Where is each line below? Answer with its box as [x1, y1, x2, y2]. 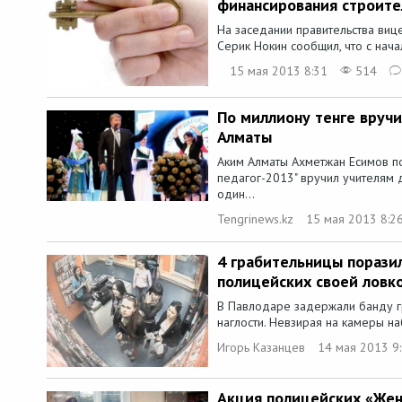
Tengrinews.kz [217, 211, 293, 228]
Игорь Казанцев [217, 339, 305, 356]
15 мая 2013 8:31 [230, 63, 328, 80]
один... [217, 186, 255, 203]
